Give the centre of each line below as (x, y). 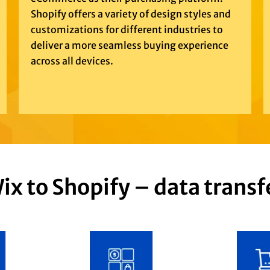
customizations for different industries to (127, 30)
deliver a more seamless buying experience (129, 46)
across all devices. (72, 61)
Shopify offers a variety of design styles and (130, 14)
